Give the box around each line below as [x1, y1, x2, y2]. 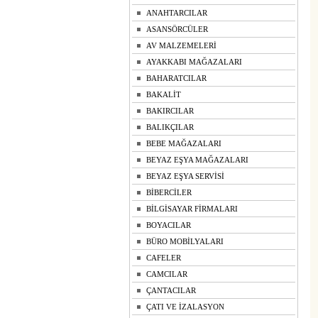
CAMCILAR [146, 270, 187, 278]
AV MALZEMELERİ [146, 41, 216, 50]
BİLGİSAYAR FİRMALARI [146, 204, 238, 213]
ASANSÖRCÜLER [146, 25, 208, 33]
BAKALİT [146, 90, 181, 99]
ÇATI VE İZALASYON [146, 302, 224, 311]
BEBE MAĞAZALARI [146, 139, 221, 148]
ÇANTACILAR [146, 286, 196, 295]
